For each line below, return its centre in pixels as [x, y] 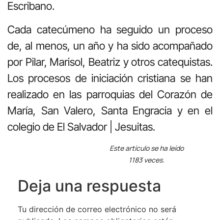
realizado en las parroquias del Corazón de [110, 94]
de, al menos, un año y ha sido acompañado [110, 45]
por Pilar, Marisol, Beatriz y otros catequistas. [110, 62]
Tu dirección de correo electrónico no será [97, 209]
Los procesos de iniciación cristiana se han [110, 78]
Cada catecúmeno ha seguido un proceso [110, 29]
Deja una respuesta [89, 186]
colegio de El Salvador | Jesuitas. [81, 126]
